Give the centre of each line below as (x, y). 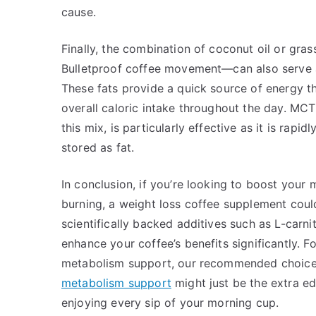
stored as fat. (98, 147)
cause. (79, 12)
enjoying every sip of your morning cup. (170, 303)
